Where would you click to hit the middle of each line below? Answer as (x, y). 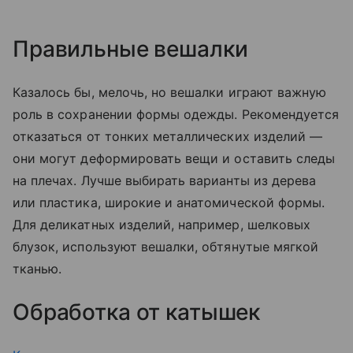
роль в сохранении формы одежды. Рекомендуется (176, 114)
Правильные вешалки (133, 48)
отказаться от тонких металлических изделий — (168, 136)
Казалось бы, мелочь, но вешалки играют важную (170, 92)
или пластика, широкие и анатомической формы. (169, 202)
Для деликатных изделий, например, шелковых (162, 224)
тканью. (39, 268)
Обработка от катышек (139, 312)
